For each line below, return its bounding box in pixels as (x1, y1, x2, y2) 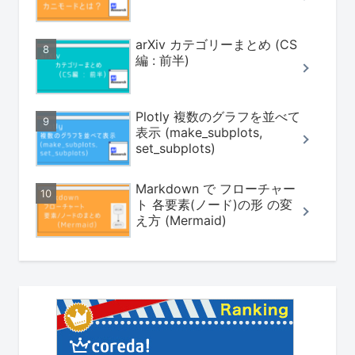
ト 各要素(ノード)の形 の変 (136, 196, 292, 212)
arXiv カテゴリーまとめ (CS (136, 36, 297, 53)
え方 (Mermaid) (136, 212, 227, 228)
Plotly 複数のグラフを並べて (136, 108, 300, 124)
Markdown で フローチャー (136, 180, 296, 197)
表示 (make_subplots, (136, 124, 262, 140)
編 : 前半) (136, 52, 189, 69)
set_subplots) (136, 139, 216, 156)
